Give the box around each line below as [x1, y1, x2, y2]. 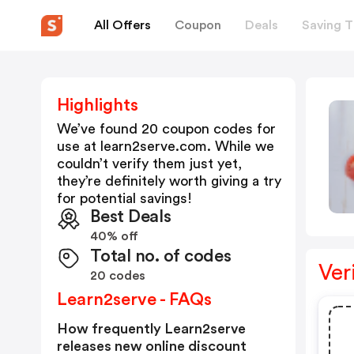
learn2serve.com [100, 139, 207, 153]
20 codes [90, 269, 145, 282]
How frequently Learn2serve [57, 322, 246, 336]
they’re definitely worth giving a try [57, 174, 281, 188]
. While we [207, 139, 274, 153]
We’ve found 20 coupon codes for [57, 122, 276, 136]
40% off [90, 230, 138, 243]
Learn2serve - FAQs [57, 291, 212, 308]
